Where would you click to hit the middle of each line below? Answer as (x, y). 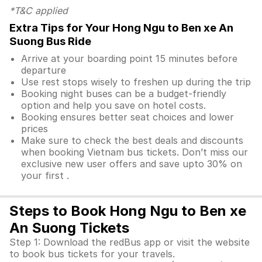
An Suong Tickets (69, 228)
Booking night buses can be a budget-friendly (124, 94)
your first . (45, 175)
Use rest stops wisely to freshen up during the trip (136, 82)
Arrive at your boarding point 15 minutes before (129, 58)
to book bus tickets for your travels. (92, 254)
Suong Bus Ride (50, 41)
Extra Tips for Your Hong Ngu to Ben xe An (121, 28)
